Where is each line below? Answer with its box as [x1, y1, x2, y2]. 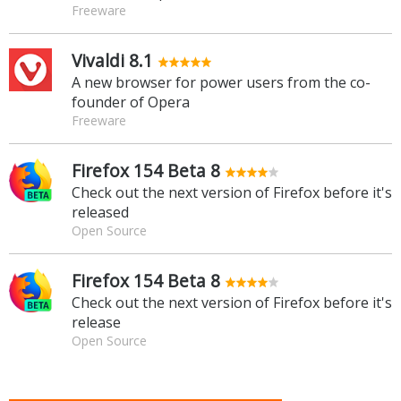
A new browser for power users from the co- [72, 72, 371, 92]
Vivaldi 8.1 [72, 47, 153, 73]
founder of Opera [72, 91, 190, 112]
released [72, 201, 129, 222]
